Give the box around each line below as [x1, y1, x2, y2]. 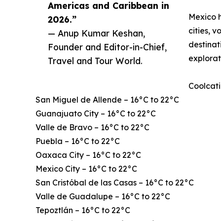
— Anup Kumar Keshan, [48, 28, 145, 39]
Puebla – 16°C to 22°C [36, 136, 120, 147]
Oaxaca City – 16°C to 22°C [36, 150, 141, 160]
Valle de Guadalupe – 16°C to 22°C [36, 191, 170, 202]
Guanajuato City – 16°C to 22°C [36, 109, 156, 119]
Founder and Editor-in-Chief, [48, 41, 167, 53]
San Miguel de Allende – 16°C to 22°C [36, 95, 179, 105]
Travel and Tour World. [48, 55, 143, 67]
